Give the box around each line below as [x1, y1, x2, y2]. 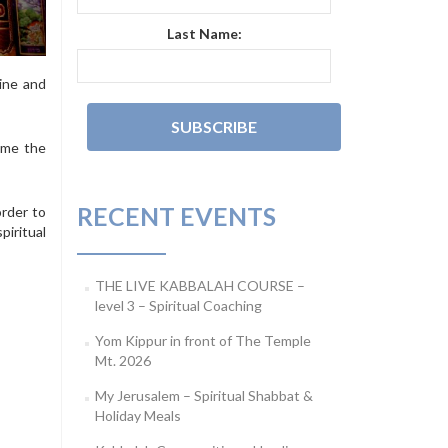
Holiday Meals [94, 407, 181, 424]
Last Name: [166, 25, 242, 42]
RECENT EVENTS [77, 201, 276, 231]
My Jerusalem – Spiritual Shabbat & [94, 387, 313, 404]
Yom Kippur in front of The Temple [94, 332, 311, 349]
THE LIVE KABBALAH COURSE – [94, 277, 305, 294]
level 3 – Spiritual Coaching [94, 297, 262, 314]
